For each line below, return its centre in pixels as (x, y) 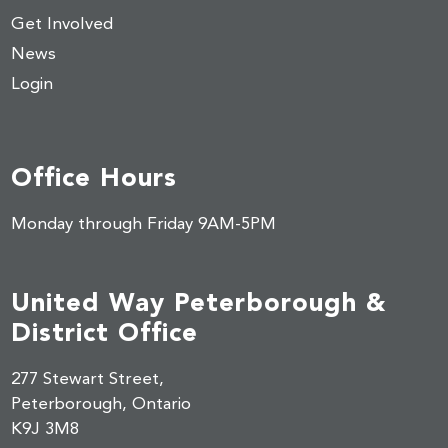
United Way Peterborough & (199, 301)
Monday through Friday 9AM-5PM (144, 224)
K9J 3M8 (45, 429)
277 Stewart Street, (88, 379)
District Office (105, 331)
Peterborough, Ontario (101, 404)
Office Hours (94, 176)
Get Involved (62, 24)
